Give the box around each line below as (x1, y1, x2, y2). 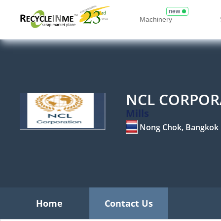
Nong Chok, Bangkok (140, 122, 219, 133)
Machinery (140, 15, 172, 23)
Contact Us (105, 197, 153, 209)
